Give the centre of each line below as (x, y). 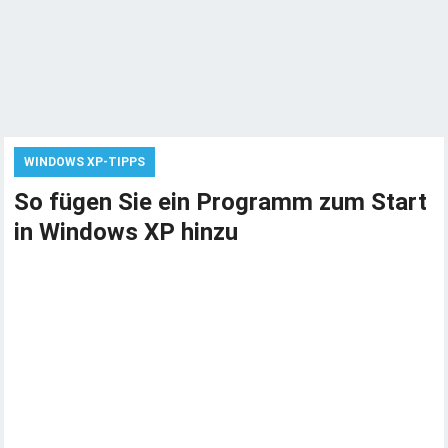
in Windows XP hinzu (126, 232)
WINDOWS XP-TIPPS (85, 162)
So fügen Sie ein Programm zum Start (221, 202)
